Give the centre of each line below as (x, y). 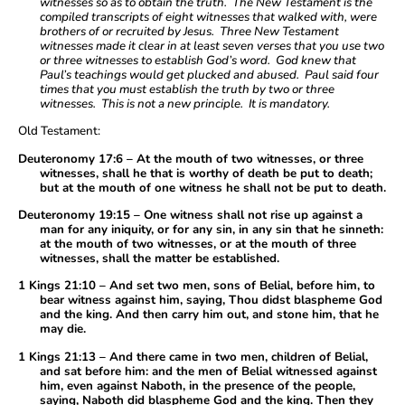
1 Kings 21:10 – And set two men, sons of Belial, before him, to (197, 286)
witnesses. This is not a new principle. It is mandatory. (185, 104)
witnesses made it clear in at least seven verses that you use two (212, 46)
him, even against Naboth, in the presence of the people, (198, 386)
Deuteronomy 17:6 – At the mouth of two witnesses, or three (191, 159)
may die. (63, 330)
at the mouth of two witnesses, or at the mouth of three (198, 244)
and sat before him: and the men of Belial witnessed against (208, 371)
